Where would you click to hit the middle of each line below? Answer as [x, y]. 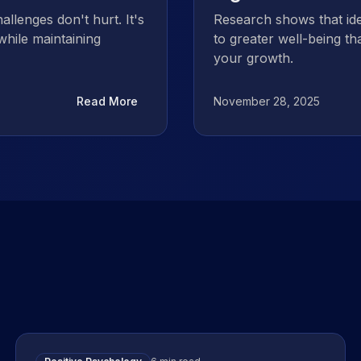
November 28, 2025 [267, 101]
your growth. [253, 58]
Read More [107, 101]
